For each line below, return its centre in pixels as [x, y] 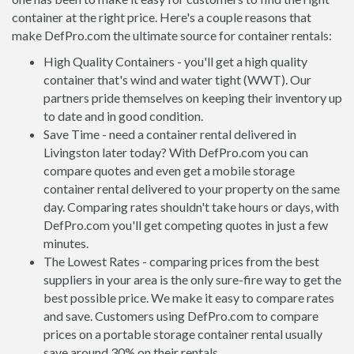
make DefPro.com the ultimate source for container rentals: [172, 35]
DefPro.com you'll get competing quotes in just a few [186, 225]
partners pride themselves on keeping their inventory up [193, 98]
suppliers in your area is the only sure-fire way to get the [192, 279]
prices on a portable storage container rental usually [183, 334]
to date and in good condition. [123, 116]
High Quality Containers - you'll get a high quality [175, 61]
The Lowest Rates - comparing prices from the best [181, 261]
